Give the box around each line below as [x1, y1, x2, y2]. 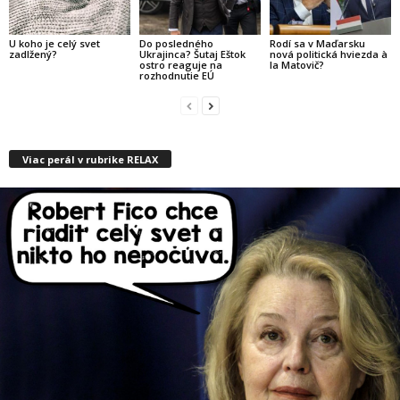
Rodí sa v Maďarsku [269, 37, 365, 51]
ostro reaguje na [138, 58, 222, 72]
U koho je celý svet [9, 37, 100, 51]
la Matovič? [269, 58, 324, 72]
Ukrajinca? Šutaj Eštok [138, 47, 246, 62]
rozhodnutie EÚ [138, 69, 214, 83]
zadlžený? [9, 47, 57, 62]
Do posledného [138, 37, 213, 51]
